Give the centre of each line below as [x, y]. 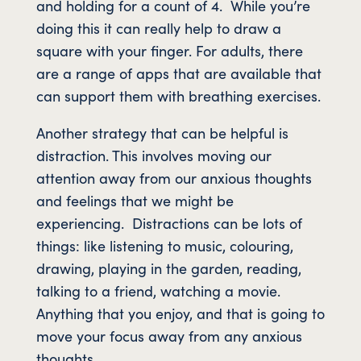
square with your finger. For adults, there [169, 50]
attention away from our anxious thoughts [174, 177]
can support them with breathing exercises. [178, 95]
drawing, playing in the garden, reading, [168, 268]
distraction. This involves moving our [154, 155]
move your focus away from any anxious [169, 335]
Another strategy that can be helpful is [162, 132]
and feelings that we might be [135, 200]
